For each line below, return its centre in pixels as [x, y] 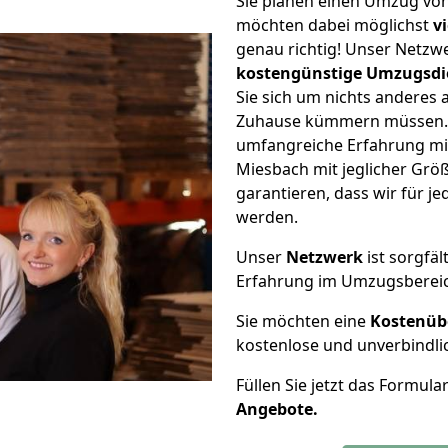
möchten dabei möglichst [334, 25]
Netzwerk [324, 257]
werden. [267, 217]
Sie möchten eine [303, 321]
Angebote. [277, 409]
